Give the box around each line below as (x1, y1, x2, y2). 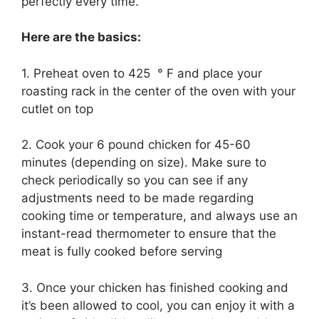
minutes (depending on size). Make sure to (21, 155, 266, 170)
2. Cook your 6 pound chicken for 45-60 (21, 137, 251, 152)
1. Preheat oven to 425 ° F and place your (21, 66, 262, 80)
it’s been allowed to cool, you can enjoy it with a (21, 298, 295, 313)
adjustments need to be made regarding (21, 191, 253, 206)
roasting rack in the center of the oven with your (21, 83, 296, 98)
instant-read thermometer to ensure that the (21, 226, 276, 241)
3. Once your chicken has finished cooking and (21, 280, 288, 295)
